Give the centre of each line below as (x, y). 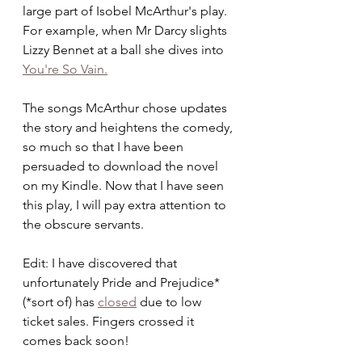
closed (117, 302)
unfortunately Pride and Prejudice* (123, 282)
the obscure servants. (86, 224)
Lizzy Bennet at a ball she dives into (125, 50)
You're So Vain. (65, 69)
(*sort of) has (60, 302)
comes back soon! (76, 341)
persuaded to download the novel (122, 166)
